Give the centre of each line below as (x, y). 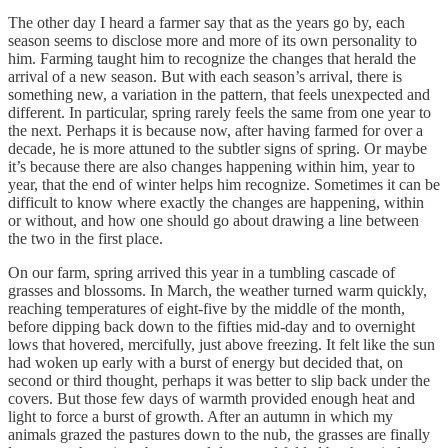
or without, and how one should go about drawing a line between (213, 220)
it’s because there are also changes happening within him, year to (211, 166)
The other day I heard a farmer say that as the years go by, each (206, 22)
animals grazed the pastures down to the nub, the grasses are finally (219, 434)
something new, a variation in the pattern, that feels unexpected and (219, 94)
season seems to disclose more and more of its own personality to (212, 40)
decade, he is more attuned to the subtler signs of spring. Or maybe (217, 148)
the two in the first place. (87, 238)
